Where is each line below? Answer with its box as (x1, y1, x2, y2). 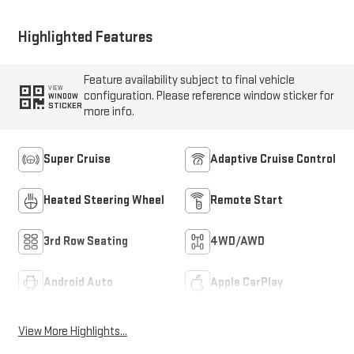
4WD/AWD (210, 234, 265, 250)
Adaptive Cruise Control (210, 152, 336, 168)
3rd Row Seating (43, 234, 128, 250)
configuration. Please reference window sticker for (84, 88, 334, 104)
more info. (84, 104, 135, 120)
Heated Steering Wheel (43, 193, 164, 209)
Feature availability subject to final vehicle (84, 73, 296, 88)
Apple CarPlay (210, 275, 283, 291)
